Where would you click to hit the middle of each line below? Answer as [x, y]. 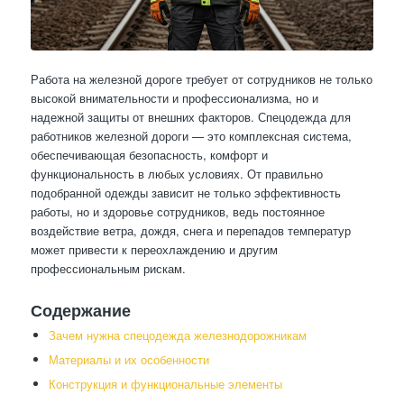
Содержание [80, 310]
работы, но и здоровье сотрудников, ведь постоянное [177, 211]
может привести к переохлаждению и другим [154, 249]
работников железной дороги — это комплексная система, [191, 135]
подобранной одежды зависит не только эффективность [185, 192]
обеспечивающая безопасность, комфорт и [149, 154]
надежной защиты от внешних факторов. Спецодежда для [190, 116]
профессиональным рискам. [108, 268]
